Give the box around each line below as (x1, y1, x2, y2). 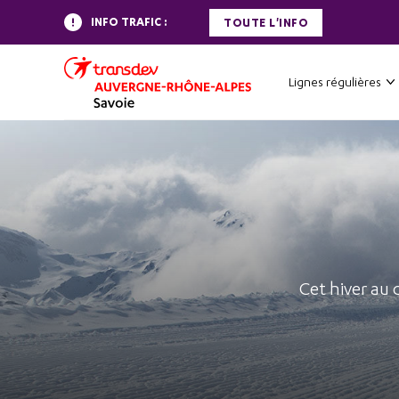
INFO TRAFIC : (91, 15, 167, 28)
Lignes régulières (289, 74, 381, 90)
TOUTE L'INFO (224, 15, 308, 29)
